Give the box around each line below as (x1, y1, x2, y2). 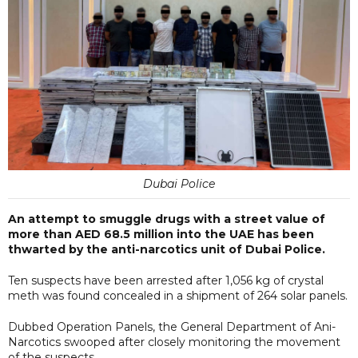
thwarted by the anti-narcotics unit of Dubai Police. (8, 241, 325, 257)
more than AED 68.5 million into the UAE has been (8, 226, 314, 241)
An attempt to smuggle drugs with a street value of (8, 211, 325, 226)
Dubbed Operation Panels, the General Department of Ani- (8, 319, 336, 334)
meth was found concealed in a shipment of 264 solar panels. (8, 288, 348, 303)
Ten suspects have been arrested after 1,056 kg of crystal (8, 272, 324, 288)
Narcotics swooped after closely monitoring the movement (8, 334, 340, 349)
